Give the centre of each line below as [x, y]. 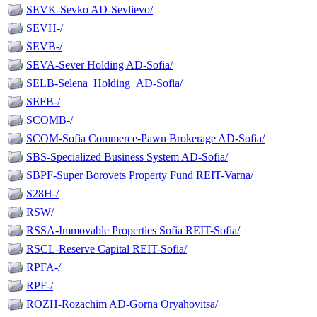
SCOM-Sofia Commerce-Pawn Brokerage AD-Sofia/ [145, 139]
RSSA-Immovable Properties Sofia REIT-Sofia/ [133, 231]
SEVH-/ [45, 28]
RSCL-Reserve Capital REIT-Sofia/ [106, 249]
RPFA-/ [44, 267]
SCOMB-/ [50, 120]
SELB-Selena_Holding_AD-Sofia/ [104, 83]
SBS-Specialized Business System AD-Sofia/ [127, 157]
